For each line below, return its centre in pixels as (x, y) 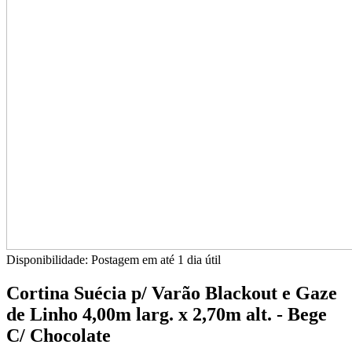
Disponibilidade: (49, 260)
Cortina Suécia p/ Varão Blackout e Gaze (172, 293)
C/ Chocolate (59, 335)
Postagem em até (134, 260)
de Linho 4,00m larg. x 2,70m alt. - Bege (167, 314)
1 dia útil (199, 260)
